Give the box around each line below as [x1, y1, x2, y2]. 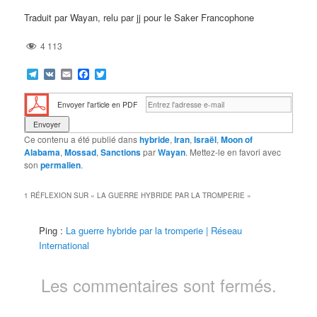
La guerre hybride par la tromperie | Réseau [66, 224, 243, 238]
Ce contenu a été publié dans [24, 132, 140, 145]
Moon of [221, 132, 253, 146]
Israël [194, 132, 217, 146]
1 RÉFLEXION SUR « [24, 190, 98, 201]
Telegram [38, 65, 86, 82]
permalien [40, 158, 81, 171]
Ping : [39, 224, 67, 238]
